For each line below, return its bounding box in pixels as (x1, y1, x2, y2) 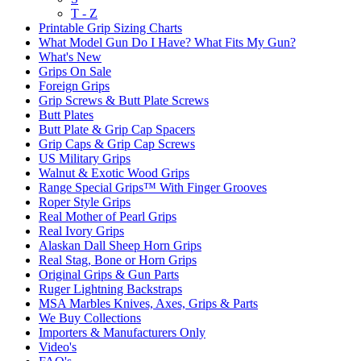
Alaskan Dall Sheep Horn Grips (39, 239, 201, 252)
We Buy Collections (39, 311, 141, 325)
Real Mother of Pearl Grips (39, 210, 176, 223)
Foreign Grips (39, 79, 110, 93)
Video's (39, 340, 77, 354)
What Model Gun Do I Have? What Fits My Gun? (39, 35, 296, 49)
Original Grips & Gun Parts (39, 268, 179, 281)
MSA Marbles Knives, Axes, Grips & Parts (39, 297, 258, 310)
